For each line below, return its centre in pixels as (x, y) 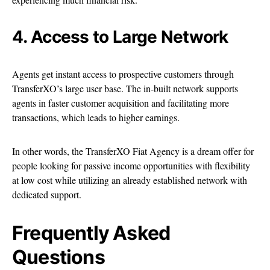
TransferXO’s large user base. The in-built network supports (125, 88)
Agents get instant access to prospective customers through (123, 74)
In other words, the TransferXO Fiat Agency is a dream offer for (133, 151)
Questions (58, 257)
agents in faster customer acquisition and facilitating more (121, 102)
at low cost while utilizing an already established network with (130, 180)
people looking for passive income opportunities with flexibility (131, 165)
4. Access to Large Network (120, 36)
